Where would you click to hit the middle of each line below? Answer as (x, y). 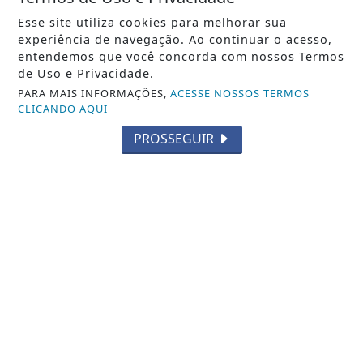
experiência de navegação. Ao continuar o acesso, (175, 39)
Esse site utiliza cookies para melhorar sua (153, 22)
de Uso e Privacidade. (86, 73)
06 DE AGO (310, 323)
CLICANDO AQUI (63, 109)
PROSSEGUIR (175, 139)
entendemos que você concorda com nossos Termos (181, 56)
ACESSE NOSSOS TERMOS (240, 93)
